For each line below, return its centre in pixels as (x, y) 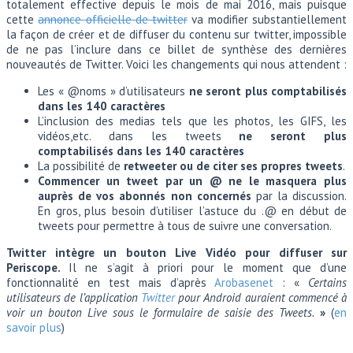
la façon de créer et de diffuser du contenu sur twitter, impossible (176, 34)
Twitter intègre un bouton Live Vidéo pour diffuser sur (176, 252)
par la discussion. (299, 195)
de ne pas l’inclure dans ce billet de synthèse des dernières (176, 49)
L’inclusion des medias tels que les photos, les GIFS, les (192, 121)
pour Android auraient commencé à (260, 297)
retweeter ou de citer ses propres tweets (233, 165)
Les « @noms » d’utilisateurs (111, 91)
